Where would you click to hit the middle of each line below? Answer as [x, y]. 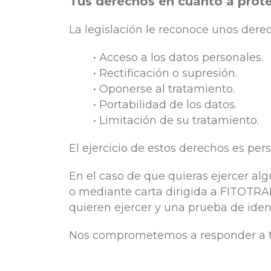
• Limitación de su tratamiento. [176, 120]
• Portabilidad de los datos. [165, 104]
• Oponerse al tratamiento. [164, 89]
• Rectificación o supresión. [165, 73]
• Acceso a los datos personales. [178, 57]
